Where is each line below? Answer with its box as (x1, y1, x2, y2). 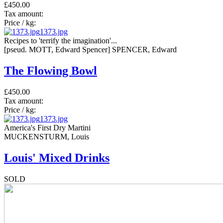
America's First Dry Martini (4, 123, 91, 132)
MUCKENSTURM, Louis (4, 132, 89, 141)
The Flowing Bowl (4, 64, 97, 77)
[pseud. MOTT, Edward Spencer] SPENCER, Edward (4, 45, 177, 54)
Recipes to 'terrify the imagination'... (4, 36, 117, 45)
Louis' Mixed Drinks (4, 151, 110, 164)
